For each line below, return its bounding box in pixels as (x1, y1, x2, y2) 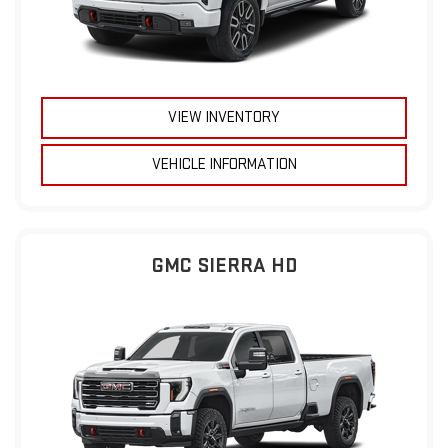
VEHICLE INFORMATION (151, 155, 297, 175)
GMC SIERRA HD (151, 253, 297, 279)
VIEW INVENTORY (168, 108, 280, 128)
